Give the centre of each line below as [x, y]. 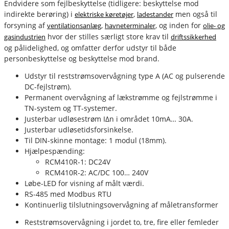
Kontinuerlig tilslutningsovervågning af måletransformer [121, 204]
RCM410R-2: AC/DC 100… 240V [97, 172]
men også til [195, 14]
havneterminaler [130, 25]
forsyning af [26, 25]
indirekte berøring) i [39, 14]
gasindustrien [25, 37]
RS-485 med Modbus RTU [68, 194]
